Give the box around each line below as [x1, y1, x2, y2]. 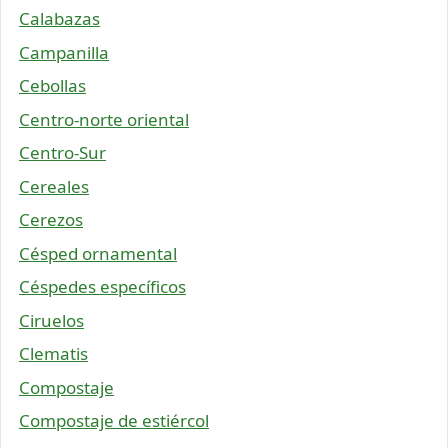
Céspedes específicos [19, 275, 186, 299]
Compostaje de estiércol [19, 409, 209, 433]
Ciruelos [19, 308, 84, 332]
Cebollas [19, 74, 86, 98]
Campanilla [19, 40, 109, 64]
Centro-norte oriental [19, 107, 189, 131]
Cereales [19, 174, 89, 198]
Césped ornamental [19, 241, 177, 265]
